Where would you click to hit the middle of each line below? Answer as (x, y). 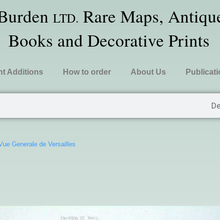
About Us (148, 72)
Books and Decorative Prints (109, 40)
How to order (87, 72)
